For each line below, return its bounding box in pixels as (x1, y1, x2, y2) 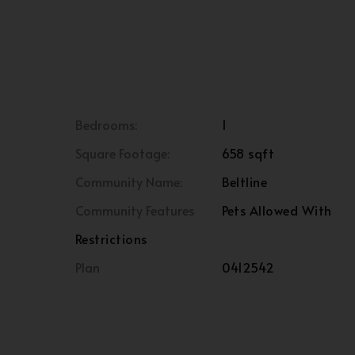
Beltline (221, 173, 268, 190)
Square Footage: (75, 144, 170, 162)
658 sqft (221, 144, 275, 162)
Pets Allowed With (221, 201, 332, 219)
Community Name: (75, 173, 182, 190)
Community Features (75, 201, 194, 219)
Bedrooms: (75, 116, 137, 133)
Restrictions (75, 230, 147, 247)
